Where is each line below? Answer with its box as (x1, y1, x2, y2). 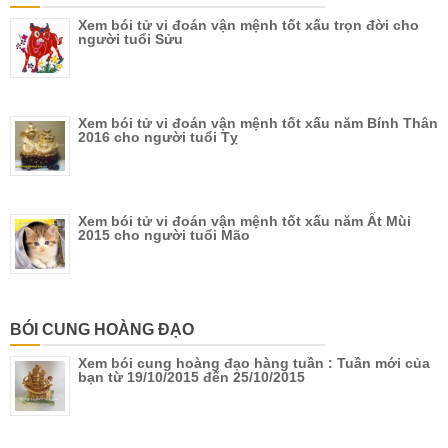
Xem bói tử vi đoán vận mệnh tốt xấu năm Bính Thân (78, 114, 438, 131)
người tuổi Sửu (78, 30, 183, 47)
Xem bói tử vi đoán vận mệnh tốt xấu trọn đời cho (78, 16, 419, 33)
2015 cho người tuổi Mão (78, 226, 250, 243)
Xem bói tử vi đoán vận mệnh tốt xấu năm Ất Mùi (78, 212, 411, 229)
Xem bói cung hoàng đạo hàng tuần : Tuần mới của (78, 354, 430, 371)
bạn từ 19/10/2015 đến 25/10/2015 (78, 368, 305, 385)
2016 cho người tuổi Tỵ (78, 128, 238, 145)
